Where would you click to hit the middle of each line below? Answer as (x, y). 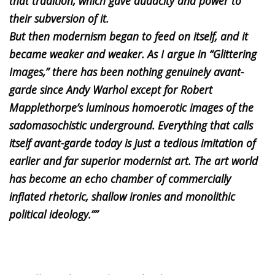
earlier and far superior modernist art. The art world (134, 161)
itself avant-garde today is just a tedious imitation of (132, 143)
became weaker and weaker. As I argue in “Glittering (133, 54)
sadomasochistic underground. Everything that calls (131, 125)
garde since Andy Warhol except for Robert (111, 89)
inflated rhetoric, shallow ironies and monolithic (122, 196)
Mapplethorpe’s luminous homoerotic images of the (131, 107)
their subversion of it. (59, 18)
